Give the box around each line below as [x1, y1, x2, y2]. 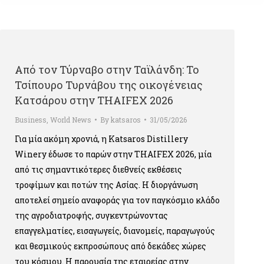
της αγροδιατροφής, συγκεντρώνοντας [15, 210, 168, 221]
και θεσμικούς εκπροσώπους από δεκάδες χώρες [15, 240, 206, 252]
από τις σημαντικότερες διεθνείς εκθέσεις [15, 164, 182, 175]
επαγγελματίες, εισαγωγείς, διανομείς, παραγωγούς [15, 225, 215, 236]
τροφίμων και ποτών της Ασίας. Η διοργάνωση [15, 179, 198, 190]
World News [50, 115, 91, 124]
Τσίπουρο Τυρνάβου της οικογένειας [15, 78, 203, 92]
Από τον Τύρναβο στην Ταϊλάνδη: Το [15, 62, 199, 77]
